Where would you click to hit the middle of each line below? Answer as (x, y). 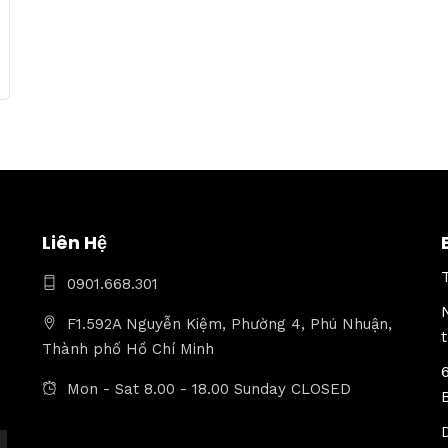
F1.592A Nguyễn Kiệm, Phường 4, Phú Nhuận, (229, 324)
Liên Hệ (74, 242)
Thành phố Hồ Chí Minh (127, 349)
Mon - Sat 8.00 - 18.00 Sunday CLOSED (208, 389)
